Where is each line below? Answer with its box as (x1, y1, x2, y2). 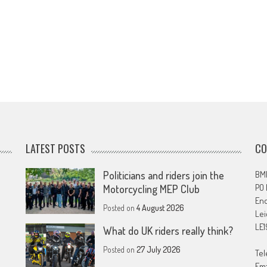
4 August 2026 (136, 203, 185, 213)
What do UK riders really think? (103, 224, 234, 238)
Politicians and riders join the (103, 169, 225, 182)
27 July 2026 (136, 244, 181, 255)
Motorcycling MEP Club (103, 182, 200, 196)
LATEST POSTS (26, 141, 86, 157)
